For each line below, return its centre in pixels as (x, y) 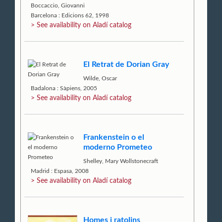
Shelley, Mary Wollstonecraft (121, 161)
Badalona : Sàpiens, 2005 (64, 88)
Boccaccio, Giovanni (58, 5)
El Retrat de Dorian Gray (126, 64)
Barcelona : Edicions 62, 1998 (70, 15)
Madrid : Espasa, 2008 (60, 171)
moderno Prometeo (118, 147)
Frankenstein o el (114, 138)
